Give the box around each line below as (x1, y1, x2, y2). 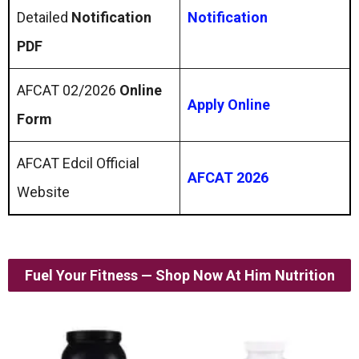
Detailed (17, 9, 71, 26)
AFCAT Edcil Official (17, 155, 139, 171)
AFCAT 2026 (188, 169, 268, 186)
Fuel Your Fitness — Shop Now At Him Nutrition (24, 267, 335, 284)
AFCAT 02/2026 (17, 82, 119, 99)
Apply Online (188, 96, 270, 113)
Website (17, 184, 70, 200)
